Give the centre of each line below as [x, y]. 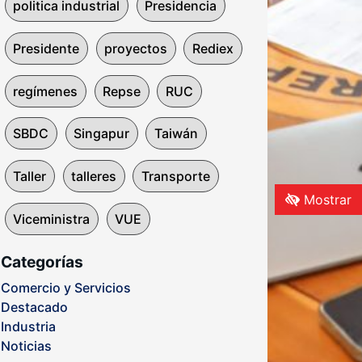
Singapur [102, 134]
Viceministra [52, 219]
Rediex [213, 48]
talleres [94, 177]
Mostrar [326, 199]
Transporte [175, 177]
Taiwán [176, 134]
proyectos [136, 48]
